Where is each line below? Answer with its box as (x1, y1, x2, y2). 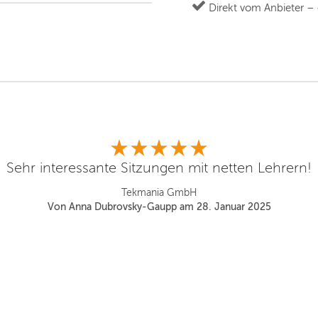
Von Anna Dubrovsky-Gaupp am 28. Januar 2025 (47, 202, 271, 212)
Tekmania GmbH (121, 187, 197, 198)
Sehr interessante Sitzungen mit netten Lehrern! (6, 160, 312, 176)
